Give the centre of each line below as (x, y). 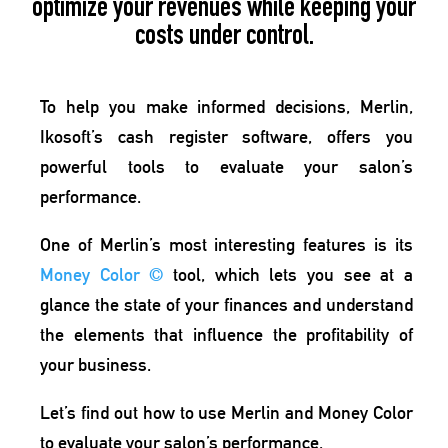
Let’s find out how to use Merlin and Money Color (226, 412)
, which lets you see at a (307, 274)
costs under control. (224, 37)
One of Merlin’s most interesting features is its (226, 244)
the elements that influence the (168, 334)
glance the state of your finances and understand (226, 304)
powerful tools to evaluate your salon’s (226, 166)
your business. (95, 364)
